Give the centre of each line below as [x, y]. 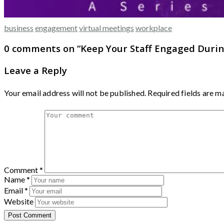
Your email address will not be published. [75, 92]
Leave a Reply [35, 70]
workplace [154, 28]
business [19, 28]
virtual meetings [106, 28]
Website [19, 201]
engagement [56, 28]
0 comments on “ [42, 48]
